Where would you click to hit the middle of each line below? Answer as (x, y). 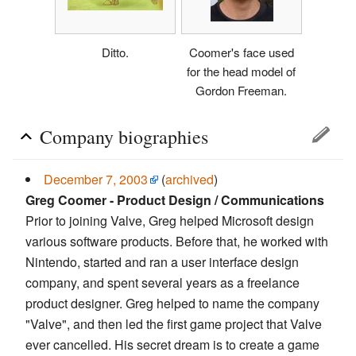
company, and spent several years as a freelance (163, 283)
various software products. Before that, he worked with (177, 242)
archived (190, 180)
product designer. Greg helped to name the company (172, 304)
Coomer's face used (241, 52)
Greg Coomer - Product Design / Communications (175, 200)
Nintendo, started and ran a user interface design (162, 262)
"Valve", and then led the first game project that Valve (174, 324)
